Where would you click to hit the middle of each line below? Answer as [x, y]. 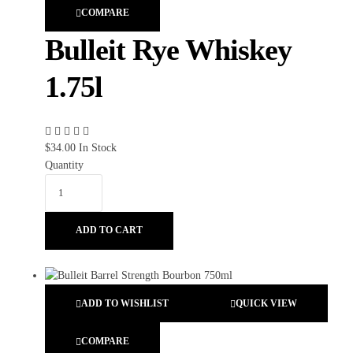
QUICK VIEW [266, 303]
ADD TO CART [109, 230]
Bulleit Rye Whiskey [168, 50]
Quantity [64, 165]
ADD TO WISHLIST [125, 303]
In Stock [98, 147]
